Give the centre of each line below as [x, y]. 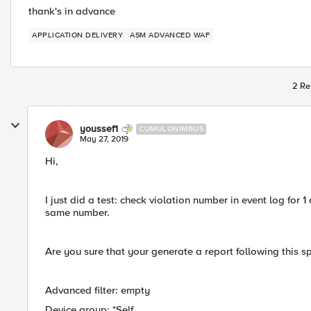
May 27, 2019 [104, 139]
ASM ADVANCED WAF [179, 35]
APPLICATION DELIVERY [77, 35]
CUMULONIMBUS [171, 129]
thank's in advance [72, 11]
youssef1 [99, 129]
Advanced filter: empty [98, 290]
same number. [77, 212]
